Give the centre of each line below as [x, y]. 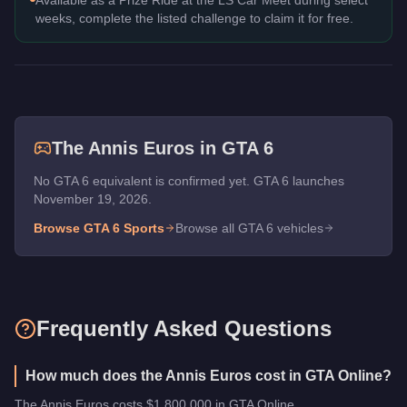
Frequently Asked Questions [184, 328]
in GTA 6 [234, 148]
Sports [144, 228]
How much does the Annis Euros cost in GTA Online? [208, 375]
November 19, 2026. [93, 199]
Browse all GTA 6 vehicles [249, 228]
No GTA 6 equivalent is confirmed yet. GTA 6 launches [189, 180]
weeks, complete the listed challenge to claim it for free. [194, 18]
